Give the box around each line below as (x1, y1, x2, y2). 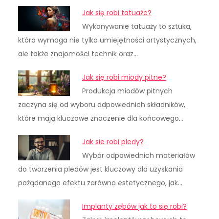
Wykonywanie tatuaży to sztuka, (82, 21, 192, 31)
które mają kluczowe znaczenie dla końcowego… (18, 113, 184, 123)
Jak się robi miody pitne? (82, 72, 167, 82)
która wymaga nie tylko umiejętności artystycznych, (18, 35, 197, 45)
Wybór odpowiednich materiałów (82, 150, 196, 160)
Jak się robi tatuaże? (82, 7, 152, 18)
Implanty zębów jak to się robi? (82, 201, 187, 211)
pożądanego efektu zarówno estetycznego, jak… (18, 177, 183, 188)
